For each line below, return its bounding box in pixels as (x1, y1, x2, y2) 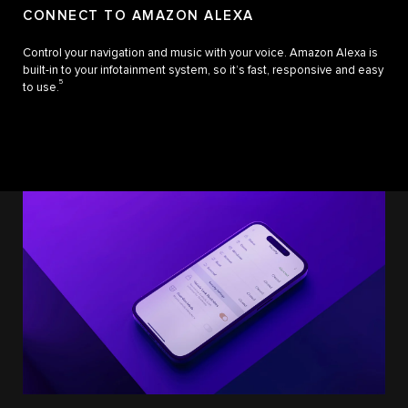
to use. (23, 81, 59, 94)
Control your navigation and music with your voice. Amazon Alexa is (23, 46, 378, 59)
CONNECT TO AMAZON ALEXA (23, 8, 254, 23)
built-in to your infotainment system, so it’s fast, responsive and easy (23, 64, 383, 76)
